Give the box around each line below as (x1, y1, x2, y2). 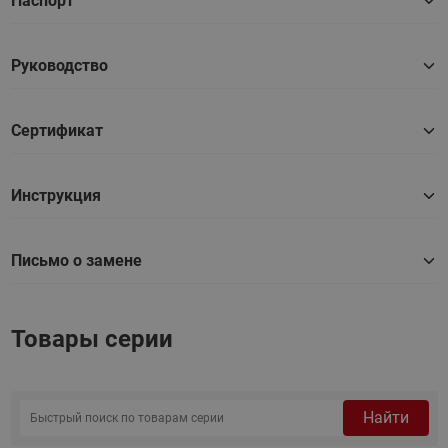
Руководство (10, 56, 108, 75)
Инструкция (10, 186, 101, 205)
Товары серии (10, 325, 173, 353)
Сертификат (10, 121, 103, 140)
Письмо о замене (10, 251, 142, 270)
